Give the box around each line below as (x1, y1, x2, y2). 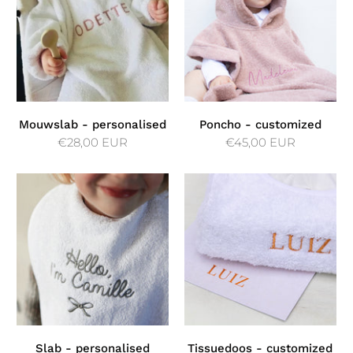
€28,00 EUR (58, 135, 128, 150)
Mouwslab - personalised (19, 117, 167, 132)
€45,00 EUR (225, 135, 295, 150)
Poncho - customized (199, 117, 321, 132)
